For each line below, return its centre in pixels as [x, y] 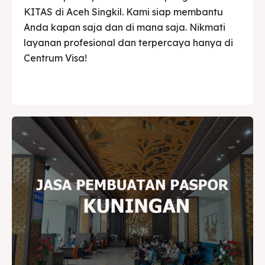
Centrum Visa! [55, 58]
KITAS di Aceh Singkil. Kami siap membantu [123, 12]
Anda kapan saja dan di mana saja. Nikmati [125, 27]
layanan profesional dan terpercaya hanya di [128, 42]
